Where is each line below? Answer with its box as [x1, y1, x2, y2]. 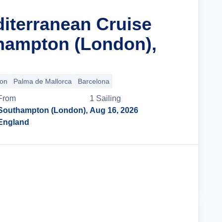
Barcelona [78, 77, 110, 85]
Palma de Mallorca [13, 77, 72, 85]
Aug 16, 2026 [90, 106, 139, 114]
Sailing [96, 94, 121, 103]
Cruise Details [120, 164, 172, 172]
